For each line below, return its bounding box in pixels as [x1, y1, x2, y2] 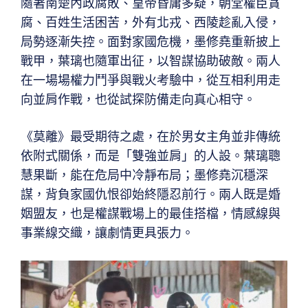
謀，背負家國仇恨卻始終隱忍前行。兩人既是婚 [21, 186, 280, 201]
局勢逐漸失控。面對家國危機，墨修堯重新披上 [21, 34, 280, 49]
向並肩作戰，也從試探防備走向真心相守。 [21, 91, 256, 107]
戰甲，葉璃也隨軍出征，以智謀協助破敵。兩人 [21, 53, 280, 68]
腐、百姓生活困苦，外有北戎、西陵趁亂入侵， [21, 14, 280, 30]
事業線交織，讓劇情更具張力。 [21, 225, 194, 240]
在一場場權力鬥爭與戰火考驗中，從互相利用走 [21, 72, 280, 87]
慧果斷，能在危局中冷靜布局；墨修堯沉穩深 [21, 167, 268, 182]
